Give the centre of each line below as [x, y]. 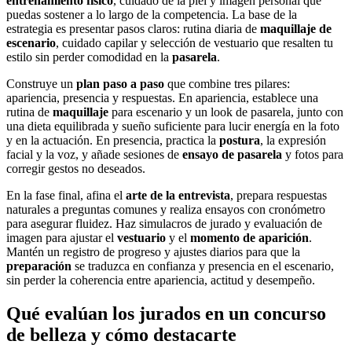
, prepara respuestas [279, 196]
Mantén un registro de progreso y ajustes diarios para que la [153, 252]
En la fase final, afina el [66, 196]
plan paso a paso [120, 84]
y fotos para [313, 155]
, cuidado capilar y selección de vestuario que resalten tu [194, 43]
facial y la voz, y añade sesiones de [94, 155]
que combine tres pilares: [227, 84]
